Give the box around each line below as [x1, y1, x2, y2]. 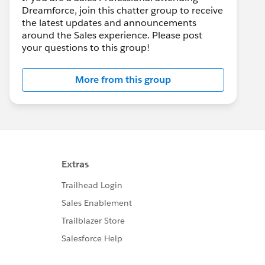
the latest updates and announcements [22, 17, 196, 29]
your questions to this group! [22, 41, 150, 54]
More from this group [75, 73, 171, 86]
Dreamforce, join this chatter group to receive [22, 4, 223, 17]
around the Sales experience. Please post [22, 29, 202, 41]
